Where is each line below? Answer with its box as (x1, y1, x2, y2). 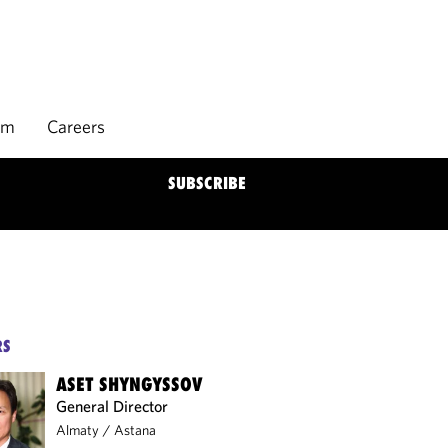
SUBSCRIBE (168, 173, 246, 193)
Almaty (56, 421, 100, 439)
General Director (56, 396, 169, 416)
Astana (114, 421, 157, 439)
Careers (47, 115, 105, 138)
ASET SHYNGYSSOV (56, 373, 204, 395)
